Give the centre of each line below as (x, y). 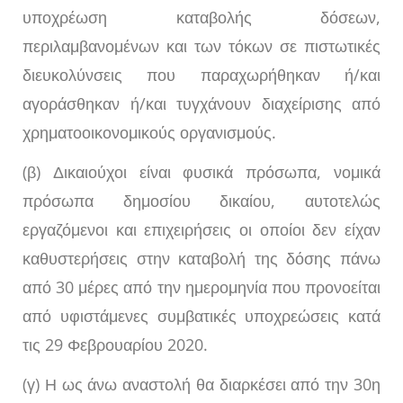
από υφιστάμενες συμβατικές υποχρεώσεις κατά (201, 316)
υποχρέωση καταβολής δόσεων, (201, 18)
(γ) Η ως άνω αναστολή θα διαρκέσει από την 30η (201, 385)
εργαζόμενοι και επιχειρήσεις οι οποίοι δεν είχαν (201, 230)
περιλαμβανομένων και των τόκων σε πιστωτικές (201, 46)
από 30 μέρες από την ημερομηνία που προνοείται (201, 287)
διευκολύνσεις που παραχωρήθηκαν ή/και (201, 75)
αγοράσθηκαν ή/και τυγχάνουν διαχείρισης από (201, 104)
